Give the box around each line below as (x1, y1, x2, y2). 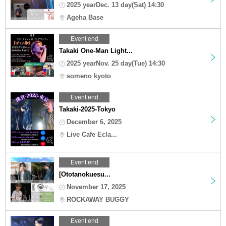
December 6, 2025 (67, 118, 122, 126)
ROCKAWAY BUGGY (67, 195, 129, 203)
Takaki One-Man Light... (59, 46, 133, 54)
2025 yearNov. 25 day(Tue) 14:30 (67, 59, 165, 67)
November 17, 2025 (67, 183, 126, 191)
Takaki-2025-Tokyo (59, 105, 116, 113)
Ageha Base (67, 13, 103, 21)
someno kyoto (67, 72, 111, 80)
